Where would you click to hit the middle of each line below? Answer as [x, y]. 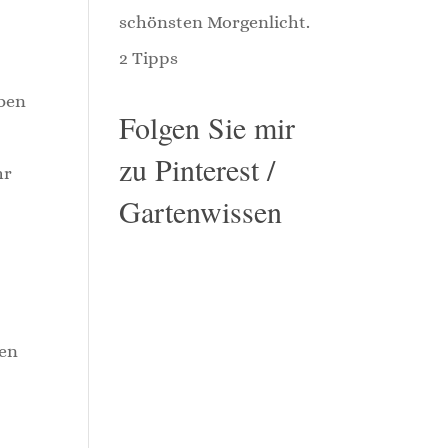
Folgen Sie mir [207, 126]
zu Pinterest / [197, 168]
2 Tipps [149, 57]
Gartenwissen [201, 210]
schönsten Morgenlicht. [215, 21]
